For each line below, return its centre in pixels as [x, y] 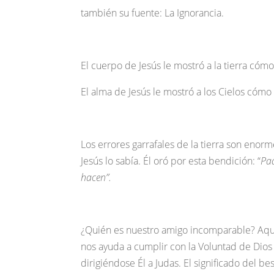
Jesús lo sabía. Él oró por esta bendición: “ [171, 161]
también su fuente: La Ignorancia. [152, 13]
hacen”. [96, 178]
